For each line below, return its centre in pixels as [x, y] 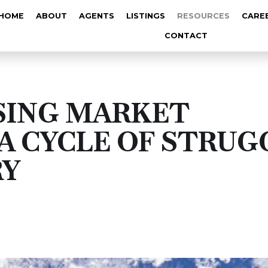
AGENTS [96, 16]
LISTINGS [145, 16]
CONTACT [186, 36]
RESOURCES [203, 16]
